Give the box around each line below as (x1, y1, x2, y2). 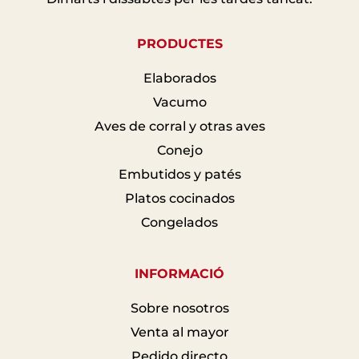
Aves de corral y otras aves (94, 118, 265, 134)
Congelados (141, 214, 218, 230)
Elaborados (143, 70, 216, 86)
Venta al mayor (130, 324, 229, 340)
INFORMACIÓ (135, 265, 224, 281)
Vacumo (152, 94, 207, 110)
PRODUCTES (136, 35, 223, 51)
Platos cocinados (124, 190, 235, 206)
